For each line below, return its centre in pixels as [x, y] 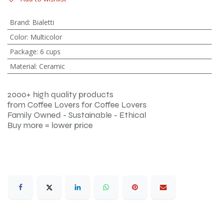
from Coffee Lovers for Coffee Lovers [77, 105]
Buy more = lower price [50, 125]
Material [22, 66]
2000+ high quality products [60, 95]
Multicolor [46, 37]
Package [23, 52]
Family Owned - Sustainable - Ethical [77, 115]
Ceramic [52, 66]
